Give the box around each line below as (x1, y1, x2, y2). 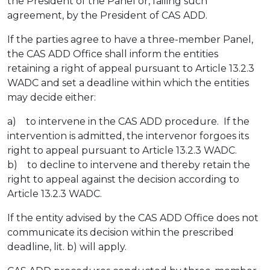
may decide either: (7, 92, 96, 103)
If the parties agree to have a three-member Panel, (7, 34, 253, 45)
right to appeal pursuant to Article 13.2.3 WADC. (7, 145, 237, 156)
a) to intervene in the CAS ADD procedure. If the (7, 116, 250, 127)
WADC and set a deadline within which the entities (7, 77, 249, 89)
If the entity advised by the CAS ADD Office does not (7, 212, 259, 224)
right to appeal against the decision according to (7, 174, 239, 185)
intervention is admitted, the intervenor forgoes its (7, 130, 249, 142)
